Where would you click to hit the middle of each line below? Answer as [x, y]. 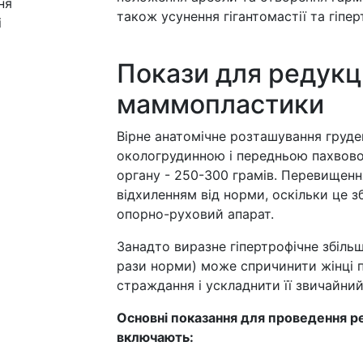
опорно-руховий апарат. [195, 214]
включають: [155, 337]
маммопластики [220, 104]
